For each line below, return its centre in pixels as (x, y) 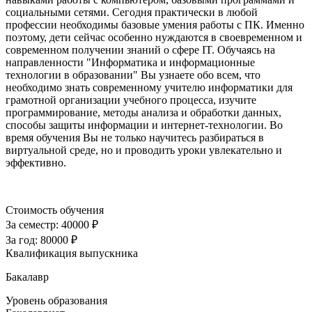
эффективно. (36, 163)
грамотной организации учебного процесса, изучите (131, 100)
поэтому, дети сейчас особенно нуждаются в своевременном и (154, 38)
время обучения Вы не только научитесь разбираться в (135, 138)
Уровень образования (56, 301)
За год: (23, 240)
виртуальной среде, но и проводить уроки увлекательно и (144, 150)
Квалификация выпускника (72, 253)
